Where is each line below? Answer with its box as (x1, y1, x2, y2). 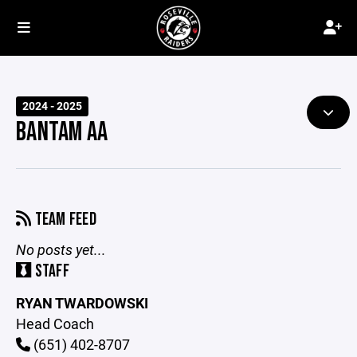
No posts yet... (16, 240, 106, 259)
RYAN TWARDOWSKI (16, 293, 148, 312)
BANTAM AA (16, 116, 108, 148)
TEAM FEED (31, 209, 97, 230)
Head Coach (16, 314, 94, 333)
